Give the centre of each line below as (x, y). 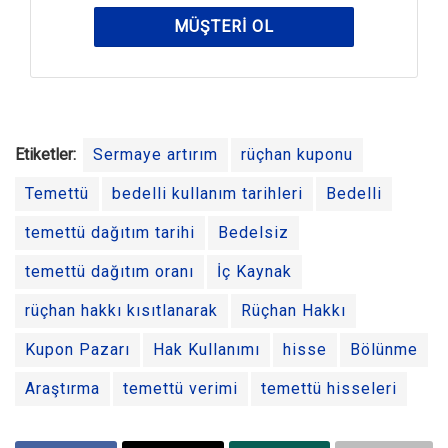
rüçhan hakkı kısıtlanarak (121, 311)
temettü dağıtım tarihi (110, 233)
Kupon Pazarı (77, 350)
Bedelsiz (253, 233)
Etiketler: (45, 155)
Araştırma (62, 389)
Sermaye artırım (155, 155)
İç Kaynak (254, 272)
